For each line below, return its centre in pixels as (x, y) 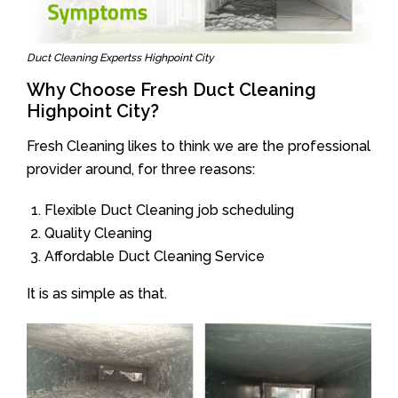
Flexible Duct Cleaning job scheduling (169, 210)
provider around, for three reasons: (141, 169)
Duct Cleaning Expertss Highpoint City (120, 57)
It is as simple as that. (97, 293)
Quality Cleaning (98, 233)
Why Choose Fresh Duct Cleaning (171, 89)
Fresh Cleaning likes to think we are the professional (199, 146)
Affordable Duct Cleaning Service (155, 256)
